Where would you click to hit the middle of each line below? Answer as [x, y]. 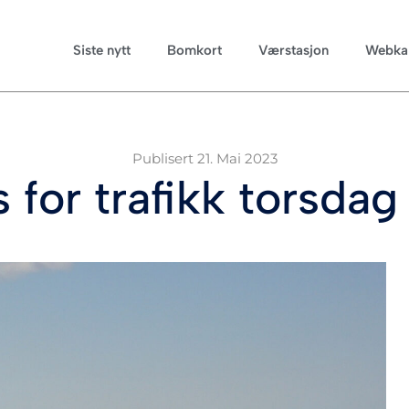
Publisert [163, 158]
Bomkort [195, 50]
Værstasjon [294, 50]
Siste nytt [102, 50]
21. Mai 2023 [237, 158]
